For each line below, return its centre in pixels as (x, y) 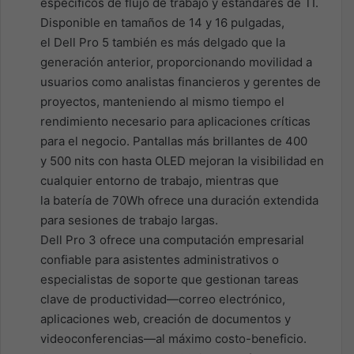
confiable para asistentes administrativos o (160, 259)
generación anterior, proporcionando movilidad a (176, 62)
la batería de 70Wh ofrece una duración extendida (179, 200)
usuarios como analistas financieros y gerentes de (181, 81)
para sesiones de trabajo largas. (129, 220)
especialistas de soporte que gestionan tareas (169, 279)
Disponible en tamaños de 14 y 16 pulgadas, (162, 22)
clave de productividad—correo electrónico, (163, 299)
